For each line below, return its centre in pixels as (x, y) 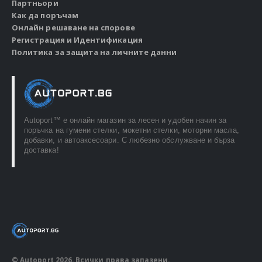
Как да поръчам (45, 15)
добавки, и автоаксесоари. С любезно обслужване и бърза (130, 140)
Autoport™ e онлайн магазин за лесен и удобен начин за (125, 120)
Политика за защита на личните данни (94, 52)
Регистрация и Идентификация (77, 40)
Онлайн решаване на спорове (73, 28)
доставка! (42, 150)
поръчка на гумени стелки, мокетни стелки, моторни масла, (132, 130)
